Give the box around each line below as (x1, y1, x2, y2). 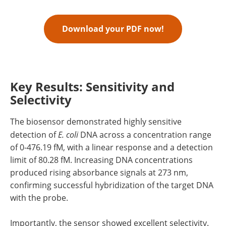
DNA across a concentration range (78, 129, 211, 141)
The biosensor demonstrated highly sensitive (10, 116, 182, 128)
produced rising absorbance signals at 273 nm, (10, 167, 188, 179)
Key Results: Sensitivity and (10, 78, 175, 95)
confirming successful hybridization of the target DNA (10, 180, 213, 191)
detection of (10, 129, 58, 141)
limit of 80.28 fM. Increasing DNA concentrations (10, 154, 193, 166)
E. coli (58, 129, 78, 140)
